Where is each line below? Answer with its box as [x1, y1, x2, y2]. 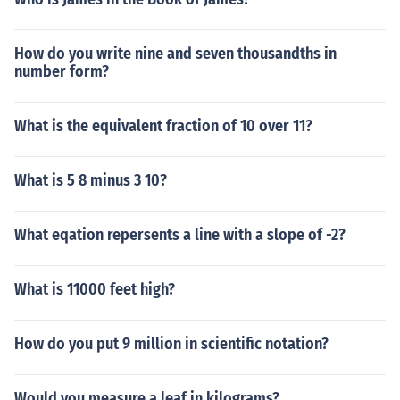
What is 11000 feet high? [14, 279, 175, 299]
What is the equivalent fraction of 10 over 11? [14, 116, 312, 136]
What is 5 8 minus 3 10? [14, 171, 167, 190]
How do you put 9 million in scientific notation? [14, 334, 329, 354]
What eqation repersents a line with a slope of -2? [14, 225, 346, 245]
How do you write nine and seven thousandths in [14, 44, 337, 63]
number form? [14, 62, 109, 81]
